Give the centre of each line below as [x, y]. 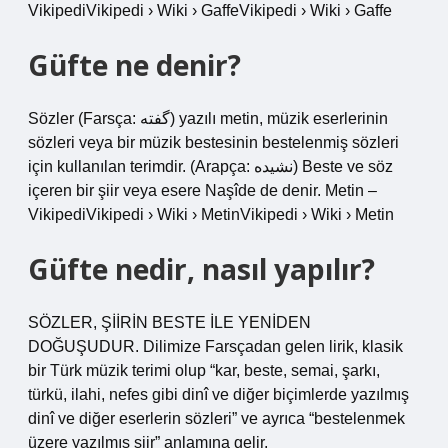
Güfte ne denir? [134, 65]
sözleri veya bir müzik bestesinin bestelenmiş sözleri [213, 142]
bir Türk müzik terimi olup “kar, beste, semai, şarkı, [204, 370]
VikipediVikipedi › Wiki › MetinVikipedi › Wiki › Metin [211, 214]
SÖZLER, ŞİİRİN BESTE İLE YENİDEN [169, 322]
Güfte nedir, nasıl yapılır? [201, 269]
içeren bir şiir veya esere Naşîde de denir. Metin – [202, 190]
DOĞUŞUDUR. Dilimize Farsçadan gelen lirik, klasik [215, 346]
